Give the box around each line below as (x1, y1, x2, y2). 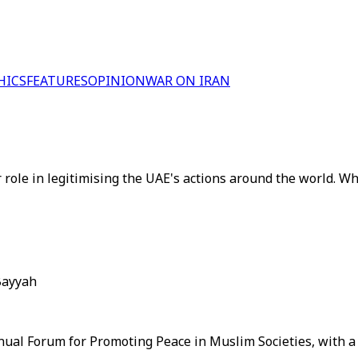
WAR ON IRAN (145, 72, 230, 89)
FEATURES (26, 72, 88, 89)
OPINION (88, 72, 145, 89)
